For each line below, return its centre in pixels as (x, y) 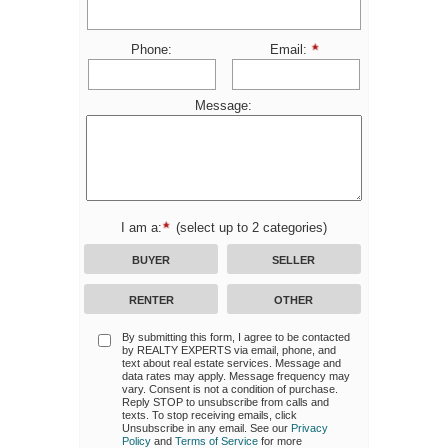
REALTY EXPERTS (183, 350)
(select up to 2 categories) (251, 227)
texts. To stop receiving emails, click (209, 415)
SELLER (294, 259)
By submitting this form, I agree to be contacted (235, 337)
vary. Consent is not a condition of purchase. (229, 389)
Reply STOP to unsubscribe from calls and (225, 402)
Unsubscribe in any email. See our (206, 428)
